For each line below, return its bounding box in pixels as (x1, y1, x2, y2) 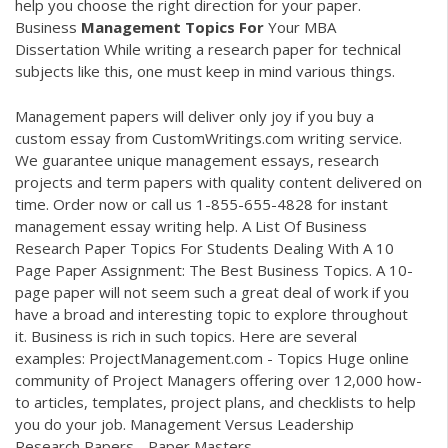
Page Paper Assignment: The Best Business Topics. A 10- (15, 259, 413, 280)
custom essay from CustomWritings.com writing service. (15, 127, 402, 148)
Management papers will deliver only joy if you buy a (15, 105, 374, 126)
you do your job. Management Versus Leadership (15, 413, 354, 434)
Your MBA (264, 17, 336, 38)
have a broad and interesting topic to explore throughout (15, 303, 408, 324)
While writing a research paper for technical (100, 39, 401, 60)
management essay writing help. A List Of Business (15, 215, 367, 236)
